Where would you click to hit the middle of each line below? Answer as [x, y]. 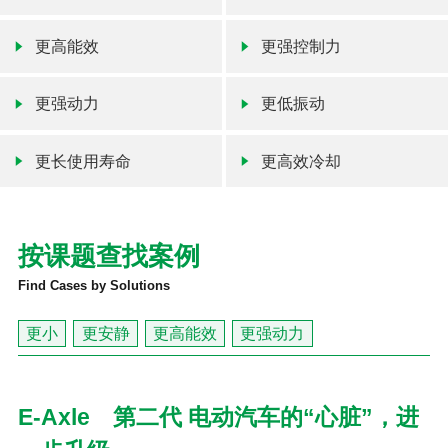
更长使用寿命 [83, 161]
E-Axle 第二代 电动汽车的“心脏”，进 [218, 417]
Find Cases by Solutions [93, 286]
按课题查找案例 [108, 256]
